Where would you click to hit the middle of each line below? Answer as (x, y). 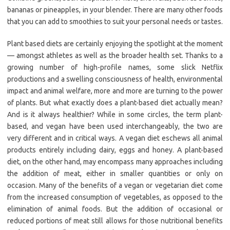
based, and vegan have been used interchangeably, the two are (115, 127)
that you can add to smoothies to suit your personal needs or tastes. (115, 22)
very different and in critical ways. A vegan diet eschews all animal (115, 138)
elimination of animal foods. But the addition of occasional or (115, 209)
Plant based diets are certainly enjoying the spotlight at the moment (115, 44)
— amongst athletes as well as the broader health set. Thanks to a (115, 56)
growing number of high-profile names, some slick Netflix (115, 68)
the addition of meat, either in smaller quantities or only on (115, 174)
